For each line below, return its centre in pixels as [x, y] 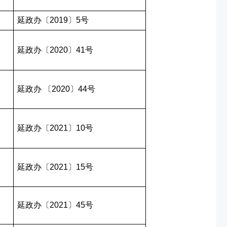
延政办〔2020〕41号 [55, 50]
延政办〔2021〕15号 [55, 167]
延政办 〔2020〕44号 [56, 89]
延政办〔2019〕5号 [53, 20]
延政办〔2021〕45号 [55, 205]
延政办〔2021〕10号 [55, 128]
